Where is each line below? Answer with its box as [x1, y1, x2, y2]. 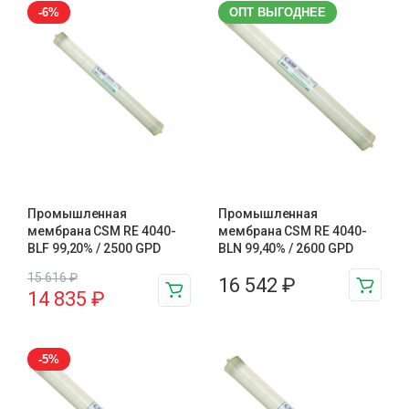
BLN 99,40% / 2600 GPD [218, 241, 353, 256]
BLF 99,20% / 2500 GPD [27, 241, 161, 256]
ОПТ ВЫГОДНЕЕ [229, 5, 326, 19]
